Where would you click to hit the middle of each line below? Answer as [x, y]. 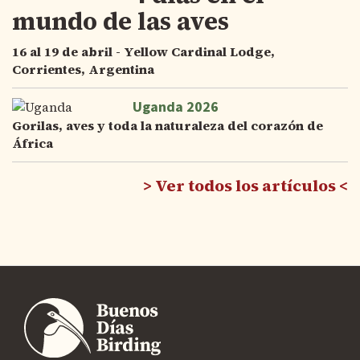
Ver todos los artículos [245, 186]
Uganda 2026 [176, 107]
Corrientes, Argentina [83, 69]
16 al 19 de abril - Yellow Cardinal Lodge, [143, 51]
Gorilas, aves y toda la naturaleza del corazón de [168, 125]
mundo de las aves [121, 21]
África [33, 143]
